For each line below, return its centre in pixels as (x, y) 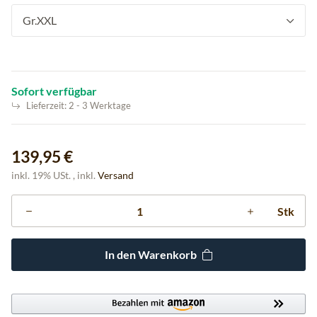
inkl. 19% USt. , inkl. (54, 175)
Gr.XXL (40, 20)
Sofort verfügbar (54, 91)
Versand (116, 175)
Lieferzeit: (47, 106)
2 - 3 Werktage (100, 106)
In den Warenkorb (150, 254)
